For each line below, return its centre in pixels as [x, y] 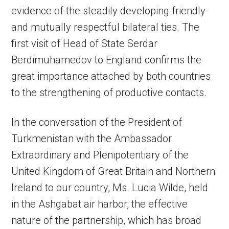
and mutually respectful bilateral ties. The [106, 27]
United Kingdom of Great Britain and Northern [113, 171]
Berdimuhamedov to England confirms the [107, 60]
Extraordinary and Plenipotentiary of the [100, 155]
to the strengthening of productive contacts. [109, 93]
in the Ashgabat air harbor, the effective [100, 204]
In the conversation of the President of [97, 122]
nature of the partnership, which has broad [107, 221]
